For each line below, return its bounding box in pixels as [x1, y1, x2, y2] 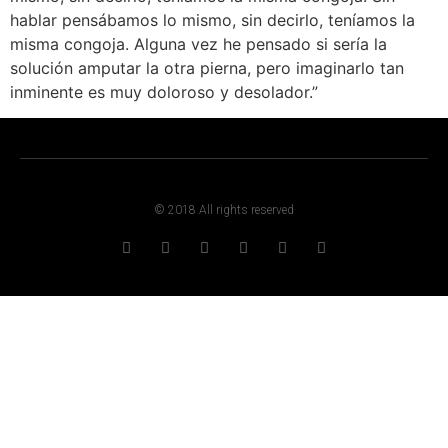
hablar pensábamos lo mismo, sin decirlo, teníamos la [10, 9, 415, 30]
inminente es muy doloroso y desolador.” [10, 81, 318, 102]
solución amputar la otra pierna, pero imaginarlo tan [10, 57, 404, 78]
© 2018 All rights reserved [154, 203, 294, 218]
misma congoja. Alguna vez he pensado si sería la [10, 33, 387, 54]
